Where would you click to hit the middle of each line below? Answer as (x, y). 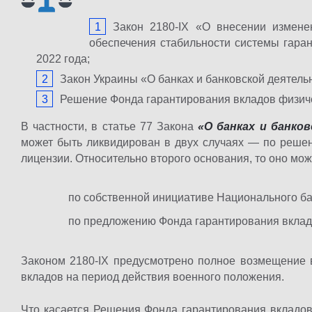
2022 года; (63, 59)
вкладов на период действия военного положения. (153, 277)
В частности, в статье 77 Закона (110, 126)
